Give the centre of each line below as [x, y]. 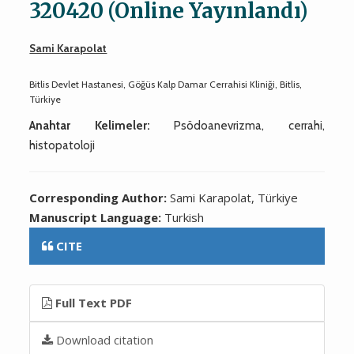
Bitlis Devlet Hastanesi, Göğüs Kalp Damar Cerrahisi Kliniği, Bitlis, [166, 84]
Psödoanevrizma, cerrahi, [237, 125]
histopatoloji [62, 145]
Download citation [104, 339]
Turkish [185, 217]
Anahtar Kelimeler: [90, 125]
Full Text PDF [92, 302]
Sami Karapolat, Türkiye [234, 197]
